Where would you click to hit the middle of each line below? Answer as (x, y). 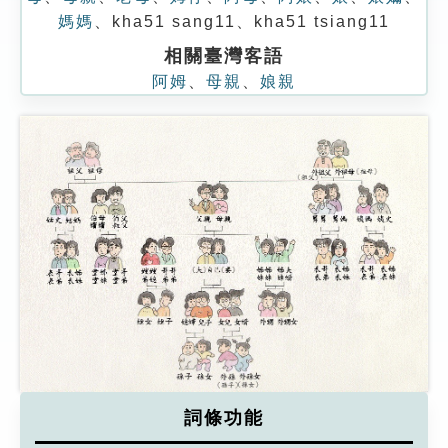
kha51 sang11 (174, 21)
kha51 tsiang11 (322, 21)
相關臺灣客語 (224, 56)
